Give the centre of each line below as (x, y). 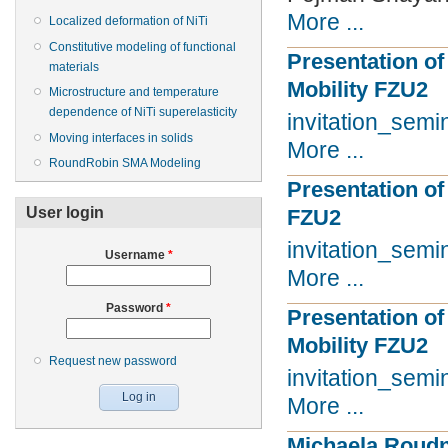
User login (65, 212)
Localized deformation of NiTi (128, 21)
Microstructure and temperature (134, 92)
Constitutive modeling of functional (142, 46)
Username (136, 254)
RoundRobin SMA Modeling (125, 162)
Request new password (113, 360)
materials (74, 66)
